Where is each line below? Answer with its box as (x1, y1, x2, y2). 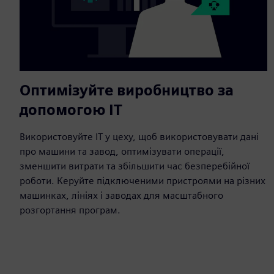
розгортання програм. (20, 204, 120, 216)
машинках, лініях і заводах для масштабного (20, 189, 223, 201)
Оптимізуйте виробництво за (20, 81, 234, 99)
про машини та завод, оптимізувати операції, (20, 145, 224, 157)
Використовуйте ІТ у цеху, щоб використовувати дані (20, 130, 259, 143)
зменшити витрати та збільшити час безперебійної (20, 160, 250, 172)
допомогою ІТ (20, 100, 122, 119)
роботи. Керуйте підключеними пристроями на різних (20, 174, 265, 187)
